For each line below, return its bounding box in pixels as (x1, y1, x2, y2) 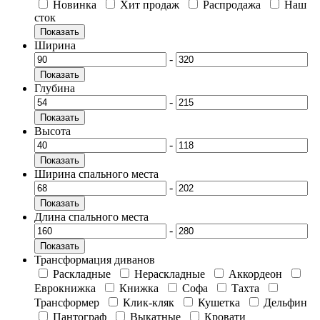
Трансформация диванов (34, 253, 155, 266)
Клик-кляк (123, 296, 177, 309)
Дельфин (264, 296, 307, 309)
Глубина (34, 81, 75, 94)
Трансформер (34, 296, 102, 309)
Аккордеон (229, 267, 285, 280)
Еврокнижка (34, 281, 99, 294)
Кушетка (198, 296, 243, 309)
